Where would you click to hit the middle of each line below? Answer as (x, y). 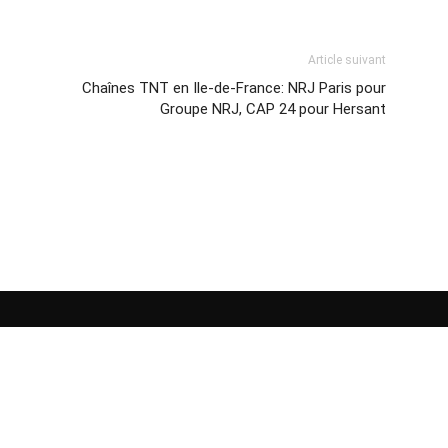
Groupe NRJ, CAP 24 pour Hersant (273, 109)
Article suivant (347, 60)
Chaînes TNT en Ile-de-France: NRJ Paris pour (234, 88)
